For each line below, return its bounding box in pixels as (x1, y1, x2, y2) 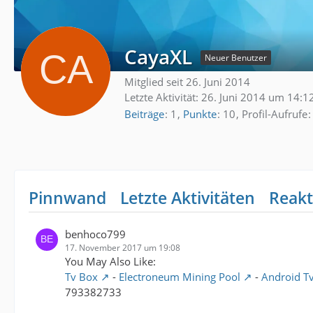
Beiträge (124, 106, 164, 121)
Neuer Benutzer (205, 51, 267, 64)
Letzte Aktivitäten (120, 186, 255, 209)
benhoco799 (65, 226, 126, 241)
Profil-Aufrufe (242, 106, 307, 121)
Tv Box (65, 269, 98, 284)
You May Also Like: (65, 254, 156, 268)
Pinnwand (29, 186, 106, 209)
